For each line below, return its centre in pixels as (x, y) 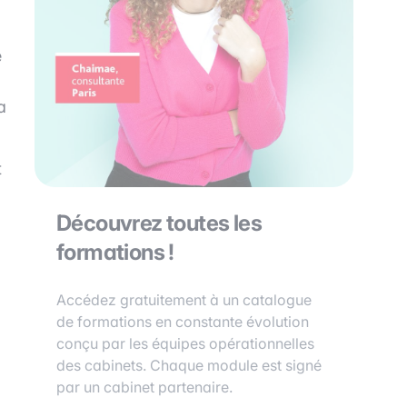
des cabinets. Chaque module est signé (189, 365)
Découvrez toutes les (159, 223)
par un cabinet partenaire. (144, 387)
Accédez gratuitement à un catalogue (184, 300)
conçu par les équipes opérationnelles (185, 343)
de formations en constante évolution (183, 322)
